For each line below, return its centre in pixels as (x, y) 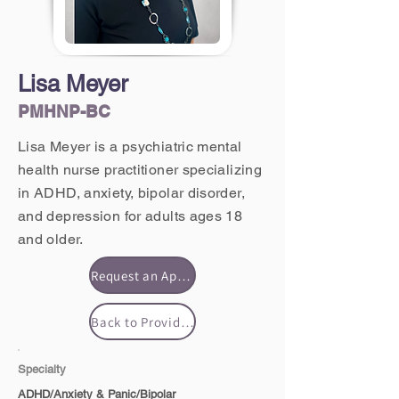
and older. (51, 239)
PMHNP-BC (64, 111)
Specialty (42, 369)
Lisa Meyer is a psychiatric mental (130, 147)
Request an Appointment (183, 275)
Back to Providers (187, 322)
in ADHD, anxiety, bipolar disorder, (131, 193)
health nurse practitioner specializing (140, 170)
